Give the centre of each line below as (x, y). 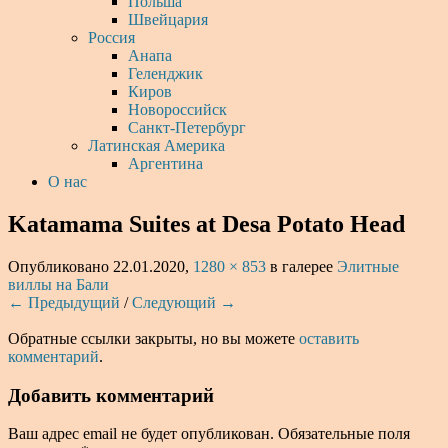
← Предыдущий (64, 302)
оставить (329, 338)
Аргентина (165, 163)
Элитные (368, 266)
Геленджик (165, 73)
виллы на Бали (58, 284)
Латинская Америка (156, 145)
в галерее (301, 266)
